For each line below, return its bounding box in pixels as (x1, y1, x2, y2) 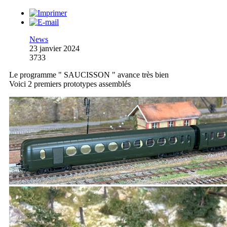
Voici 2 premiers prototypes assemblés (9, 79, 131, 88)
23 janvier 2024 (29, 44, 80, 53)
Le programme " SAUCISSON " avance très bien (9, 70, 169, 79)
